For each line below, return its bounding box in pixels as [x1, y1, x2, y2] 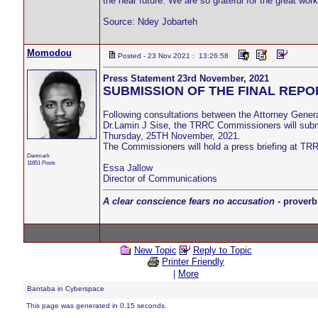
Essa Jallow [102, 163, 153, 173]
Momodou [26, 48, 72, 58]
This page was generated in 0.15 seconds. [26, 302, 167, 309]
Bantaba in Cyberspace [26, 285, 104, 292]
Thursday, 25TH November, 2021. [102, 131, 241, 141]
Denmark [26, 152, 50, 159]
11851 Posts [26, 159, 55, 166]
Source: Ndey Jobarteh [102, 16, 197, 27]
